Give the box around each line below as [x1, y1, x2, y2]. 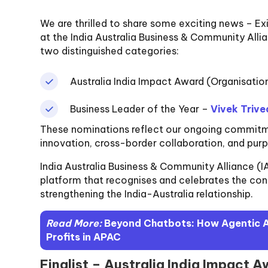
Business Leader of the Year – [70, 102, 211, 115]
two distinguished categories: [40, 44, 179, 57]
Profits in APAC [46, 230, 121, 243]
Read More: [46, 217, 105, 229]
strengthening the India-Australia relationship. [40, 187, 254, 200]
